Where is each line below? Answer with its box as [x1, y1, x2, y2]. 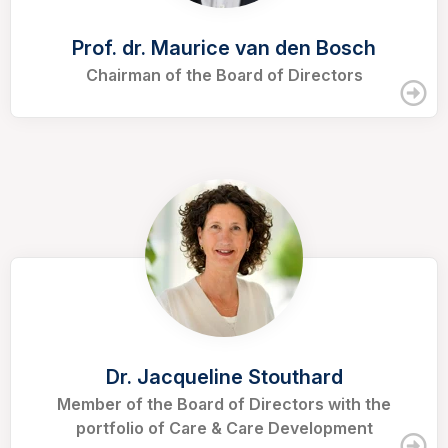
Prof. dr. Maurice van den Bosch [72, 36, 376, 61]
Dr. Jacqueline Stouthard [105, 365, 343, 390]
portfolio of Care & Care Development [75, 418, 373, 439]
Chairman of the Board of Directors [85, 65, 363, 86]
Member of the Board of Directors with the [57, 394, 391, 415]
